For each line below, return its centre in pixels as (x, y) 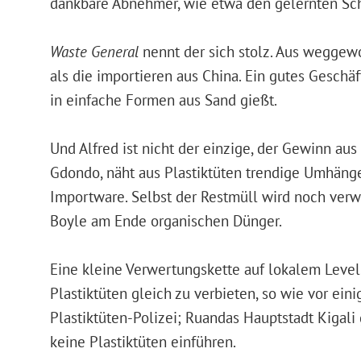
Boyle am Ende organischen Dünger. (166, 220)
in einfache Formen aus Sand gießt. (164, 99)
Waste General (94, 51)
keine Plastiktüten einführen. (143, 341)
